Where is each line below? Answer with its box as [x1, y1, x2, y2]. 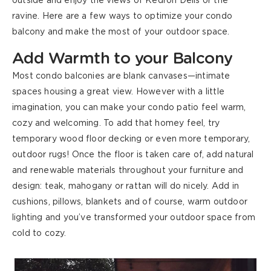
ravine [12, 12, 38, 21]
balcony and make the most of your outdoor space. [12, 28, 230, 37]
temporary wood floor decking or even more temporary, [12, 135, 250, 144]
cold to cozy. [12, 229, 67, 238]
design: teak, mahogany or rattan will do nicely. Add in [12, 182, 240, 191]
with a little [175, 88, 225, 97]
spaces [12, 88, 42, 97]
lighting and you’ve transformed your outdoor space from [12, 214, 256, 223]
